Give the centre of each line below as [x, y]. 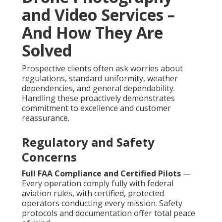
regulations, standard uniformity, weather [100, 79]
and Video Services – [98, 15]
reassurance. [46, 118]
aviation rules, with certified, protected [93, 194]
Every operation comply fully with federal [98, 184]
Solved [47, 51]
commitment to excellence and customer [96, 108]
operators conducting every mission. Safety [102, 203]
